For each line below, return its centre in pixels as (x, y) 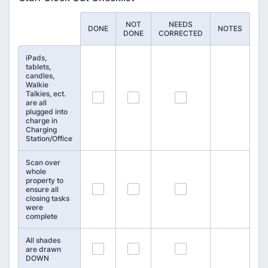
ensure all (42, 189)
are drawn (43, 249)
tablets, (38, 67)
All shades (43, 240)
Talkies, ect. (46, 94)
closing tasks (48, 198)
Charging (41, 130)
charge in (42, 121)
